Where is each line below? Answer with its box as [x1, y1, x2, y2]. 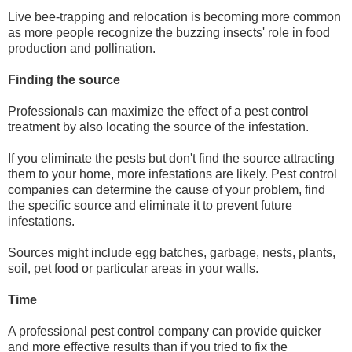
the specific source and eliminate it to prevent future [8, 199, 292, 213]
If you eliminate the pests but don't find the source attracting [8, 152, 335, 166]
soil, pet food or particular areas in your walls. [8, 262, 258, 276]
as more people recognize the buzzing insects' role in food [8, 26, 330, 40]
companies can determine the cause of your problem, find [8, 183, 325, 197]
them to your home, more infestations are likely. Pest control [8, 167, 337, 181]
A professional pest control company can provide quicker [8, 324, 321, 339]
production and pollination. [8, 42, 156, 56]
